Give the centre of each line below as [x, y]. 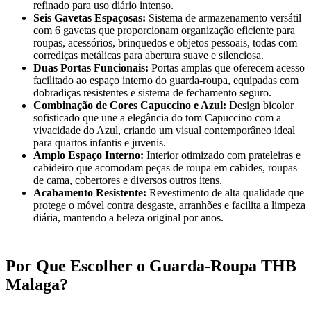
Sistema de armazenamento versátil [224, 17]
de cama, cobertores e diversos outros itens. [128, 180]
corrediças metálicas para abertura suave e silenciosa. [149, 55]
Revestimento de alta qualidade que [225, 192]
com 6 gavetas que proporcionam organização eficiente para [164, 30]
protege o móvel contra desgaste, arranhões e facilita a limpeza [169, 205]
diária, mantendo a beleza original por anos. [128, 217]
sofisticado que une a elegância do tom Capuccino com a [157, 117]
